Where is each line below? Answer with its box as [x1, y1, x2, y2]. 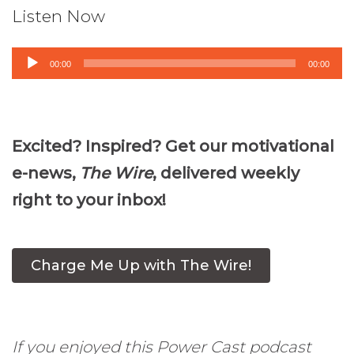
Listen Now [12, 6, 105, 27]
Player [11, 77, 60, 97]
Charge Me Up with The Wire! [31, 257, 251, 275]
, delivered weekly [153, 164, 299, 183]
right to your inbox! [12, 190, 166, 210]
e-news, [12, 164, 80, 183]
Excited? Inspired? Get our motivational [12, 137, 334, 156]
